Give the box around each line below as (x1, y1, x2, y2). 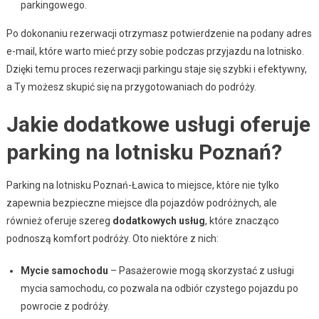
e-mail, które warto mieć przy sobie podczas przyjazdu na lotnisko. (6, 45, 304, 57)
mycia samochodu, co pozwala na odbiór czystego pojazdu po (20, 282, 298, 294)
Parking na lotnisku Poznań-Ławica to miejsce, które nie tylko (6, 179, 279, 191)
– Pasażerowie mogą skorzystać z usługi (108, 264, 294, 276)
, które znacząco (204, 214, 279, 226)
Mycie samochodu (20, 264, 108, 276)
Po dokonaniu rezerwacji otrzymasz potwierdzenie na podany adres (6, 27, 312, 39)
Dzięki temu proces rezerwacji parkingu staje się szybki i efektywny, (6, 63, 307, 75)
